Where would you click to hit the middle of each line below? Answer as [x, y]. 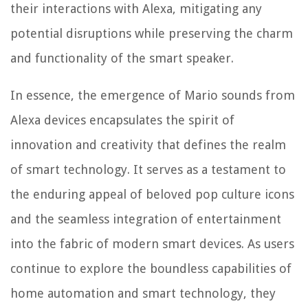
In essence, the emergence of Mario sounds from [153, 96]
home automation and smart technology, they [143, 294]
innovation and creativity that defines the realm [148, 145]
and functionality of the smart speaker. [122, 58]
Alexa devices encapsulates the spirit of [122, 120]
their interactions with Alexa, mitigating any [136, 9]
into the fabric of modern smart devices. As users [152, 244]
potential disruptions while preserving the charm [152, 34]
